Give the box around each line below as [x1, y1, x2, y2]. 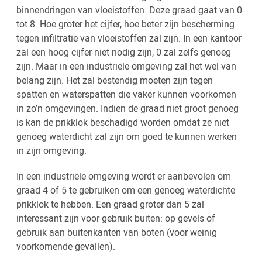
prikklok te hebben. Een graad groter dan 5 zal [16, 197, 204, 211]
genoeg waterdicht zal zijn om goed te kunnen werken [16, 129, 237, 143]
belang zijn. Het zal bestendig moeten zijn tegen [16, 73, 213, 87]
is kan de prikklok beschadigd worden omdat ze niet [16, 115, 229, 129]
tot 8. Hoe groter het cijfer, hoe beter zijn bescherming [16, 17, 235, 30]
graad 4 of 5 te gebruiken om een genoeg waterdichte [16, 183, 235, 196]
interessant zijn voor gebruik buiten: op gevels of [16, 211, 215, 225]
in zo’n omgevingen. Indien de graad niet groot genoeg [16, 101, 239, 115]
